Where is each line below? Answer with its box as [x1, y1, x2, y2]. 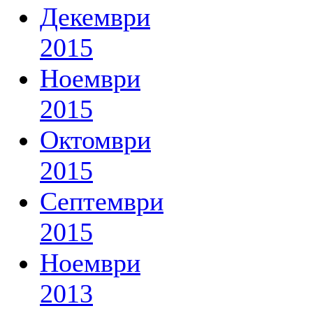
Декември [40, 2, 150, 31]
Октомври [40, 125, 151, 154]
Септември [40, 187, 163, 216]
